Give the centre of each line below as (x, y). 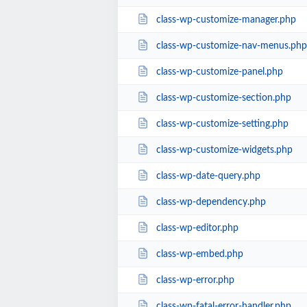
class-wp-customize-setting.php (222, 124)
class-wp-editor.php (197, 228)
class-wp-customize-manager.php (226, 20)
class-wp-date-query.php (208, 176)
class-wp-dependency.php (211, 202)
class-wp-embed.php (199, 254)
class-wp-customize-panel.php (219, 72)
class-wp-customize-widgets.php (224, 150)
